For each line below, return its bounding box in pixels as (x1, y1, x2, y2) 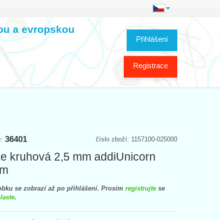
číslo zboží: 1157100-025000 (96, 135, 177, 143)
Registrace (133, 61, 168, 70)
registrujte (125, 184, 156, 192)
